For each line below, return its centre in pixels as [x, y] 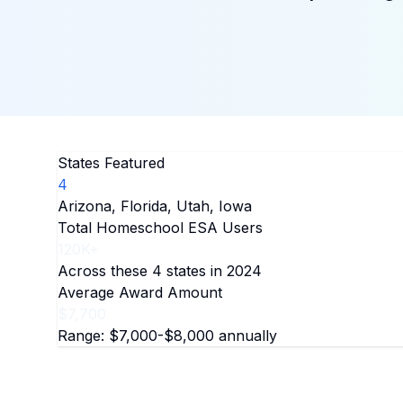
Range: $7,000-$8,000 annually [167, 336]
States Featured [111, 163]
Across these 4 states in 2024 [160, 271]
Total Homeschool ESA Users [160, 228]
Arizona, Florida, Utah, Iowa [155, 206]
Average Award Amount [140, 292]
